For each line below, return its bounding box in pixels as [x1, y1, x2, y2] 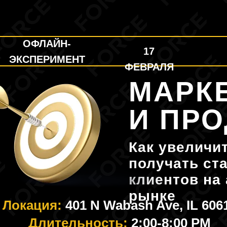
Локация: [3, 198, 65, 213]
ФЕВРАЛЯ [124, 61, 174, 72]
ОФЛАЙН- [23, 38, 71, 49]
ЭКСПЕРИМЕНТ [9, 54, 85, 65]
